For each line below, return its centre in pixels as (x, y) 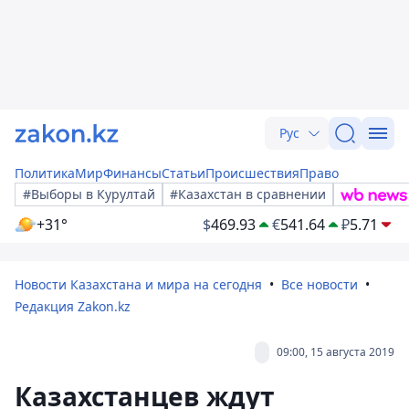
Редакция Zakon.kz (73, 306)
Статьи (184, 173)
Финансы (132, 173)
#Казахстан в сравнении (248, 194)
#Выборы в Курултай (89, 194)
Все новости (320, 284)
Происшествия (252, 173)
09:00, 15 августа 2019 (336, 352)
